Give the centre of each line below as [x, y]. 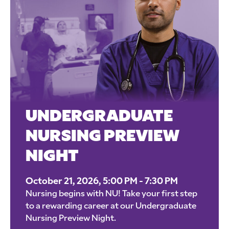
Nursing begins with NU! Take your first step [111, 194]
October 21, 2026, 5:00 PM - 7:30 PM [102, 182]
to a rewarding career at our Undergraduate [111, 207]
